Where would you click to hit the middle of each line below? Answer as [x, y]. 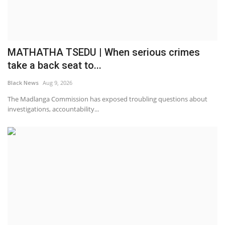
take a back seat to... [54, 65]
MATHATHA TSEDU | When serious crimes [104, 52]
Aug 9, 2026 [58, 82]
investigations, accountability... [53, 109]
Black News [23, 82]
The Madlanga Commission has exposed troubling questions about [107, 99]
